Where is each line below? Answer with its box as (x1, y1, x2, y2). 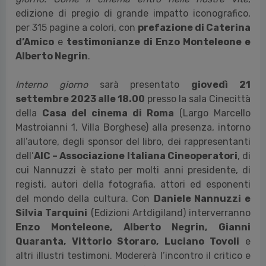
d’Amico (15, 36, 54, 47)
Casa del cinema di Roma (42, 107, 174, 119)
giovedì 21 (191, 78, 251, 90)
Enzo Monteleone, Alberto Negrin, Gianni (15, 221, 251, 233)
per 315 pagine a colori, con (15, 21, 138, 33)
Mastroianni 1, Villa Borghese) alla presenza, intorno (15, 121, 251, 133)
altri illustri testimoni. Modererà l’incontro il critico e (15, 249, 251, 261)
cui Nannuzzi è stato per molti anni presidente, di (15, 164, 251, 176)
